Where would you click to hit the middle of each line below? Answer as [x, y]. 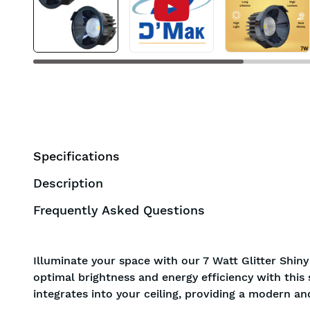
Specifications [76, 156]
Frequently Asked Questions [119, 210]
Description [68, 183]
